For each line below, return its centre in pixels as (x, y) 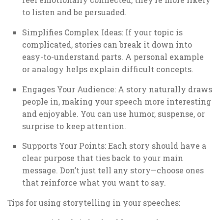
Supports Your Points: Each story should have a (114, 146)
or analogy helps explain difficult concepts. (108, 69)
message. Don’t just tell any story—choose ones (113, 170)
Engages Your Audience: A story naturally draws (117, 89)
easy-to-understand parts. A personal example (113, 56)
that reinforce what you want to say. (94, 183)
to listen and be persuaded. (74, 12)
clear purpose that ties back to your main (103, 158)
